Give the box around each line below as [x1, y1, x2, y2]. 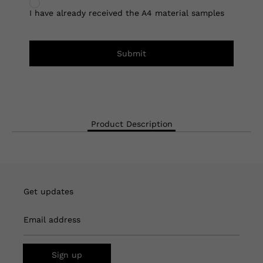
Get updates [23, 186, 73, 196]
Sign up [52, 249, 82, 259]
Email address [23, 215, 80, 225]
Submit [117, 48, 146, 58]
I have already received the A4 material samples [29, 8, 224, 18]
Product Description [90, 119, 173, 129]
